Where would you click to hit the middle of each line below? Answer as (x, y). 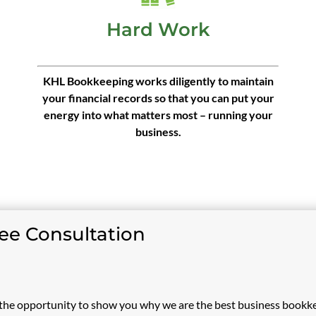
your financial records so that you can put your (158, 98)
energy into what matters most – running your (158, 115)
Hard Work (158, 30)
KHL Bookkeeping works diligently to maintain (158, 81)
